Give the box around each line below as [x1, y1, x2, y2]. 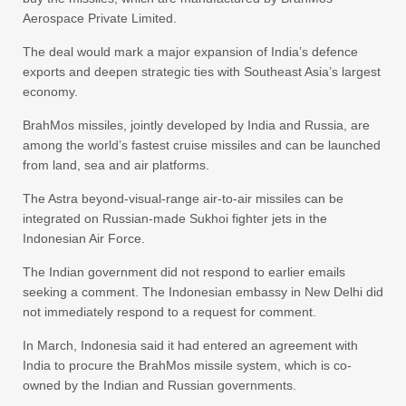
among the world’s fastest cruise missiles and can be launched [23, 138, 381, 153]
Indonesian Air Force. [23, 231, 145, 246]
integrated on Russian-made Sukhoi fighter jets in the [23, 211, 327, 227]
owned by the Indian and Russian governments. [23, 378, 296, 393]
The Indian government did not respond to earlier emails [23, 265, 345, 280]
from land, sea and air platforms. [23, 158, 209, 173]
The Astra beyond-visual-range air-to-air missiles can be [23, 191, 343, 207]
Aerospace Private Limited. [23, 11, 177, 26]
